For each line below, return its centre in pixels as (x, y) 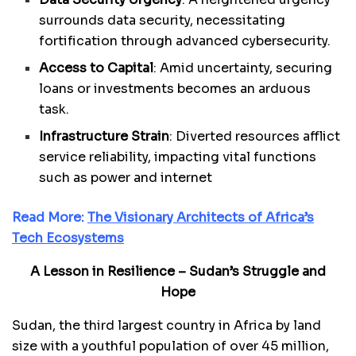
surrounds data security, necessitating (163, 21)
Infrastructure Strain (104, 137)
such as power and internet (126, 178)
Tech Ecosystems (68, 238)
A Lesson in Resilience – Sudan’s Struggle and (178, 272)
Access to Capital (97, 68)
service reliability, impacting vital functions (178, 157)
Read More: (50, 218)
